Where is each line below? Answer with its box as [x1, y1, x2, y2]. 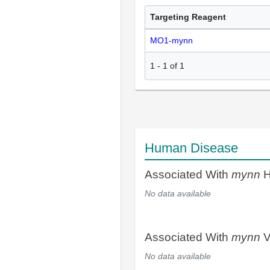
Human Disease [145, 140, 238, 155]
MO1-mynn [150, 36, 193, 46]
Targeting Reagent [150, 12, 226, 22]
